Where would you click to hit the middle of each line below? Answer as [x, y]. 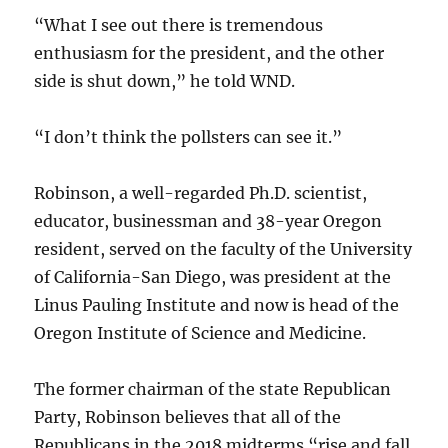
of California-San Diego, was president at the [213, 276]
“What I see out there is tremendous [179, 24]
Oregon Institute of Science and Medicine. [200, 332]
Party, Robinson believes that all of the [188, 416]
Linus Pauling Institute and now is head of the [217, 304]
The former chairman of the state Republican [213, 388]
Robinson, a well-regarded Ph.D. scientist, [201, 192]
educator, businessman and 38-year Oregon [208, 220]
